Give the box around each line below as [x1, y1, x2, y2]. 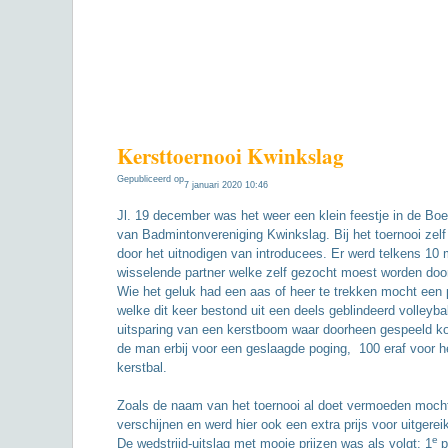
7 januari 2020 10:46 [184, 180, 268, 191]
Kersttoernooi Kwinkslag [117, 140, 344, 171]
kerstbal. [117, 359, 167, 375]
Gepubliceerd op [117, 173, 184, 184]
